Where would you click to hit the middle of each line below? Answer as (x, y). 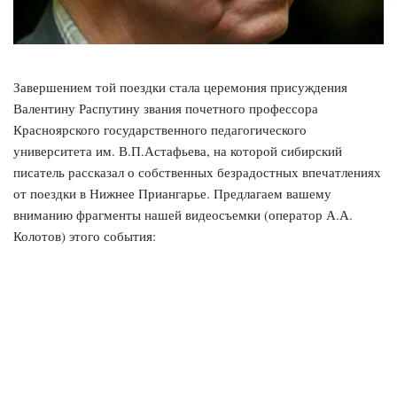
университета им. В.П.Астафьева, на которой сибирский (178, 150)
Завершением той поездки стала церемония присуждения (180, 86)
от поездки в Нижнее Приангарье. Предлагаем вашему (172, 193)
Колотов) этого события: (85, 235)
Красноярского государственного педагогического (160, 129)
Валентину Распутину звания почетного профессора (166, 108)
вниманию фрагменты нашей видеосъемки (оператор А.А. (183, 214)
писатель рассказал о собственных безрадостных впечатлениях (197, 171)
